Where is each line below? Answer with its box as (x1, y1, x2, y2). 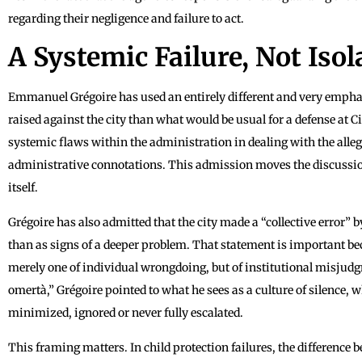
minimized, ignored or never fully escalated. (8, 305, 243, 320)
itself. (8, 179, 38, 195)
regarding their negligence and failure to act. (8, 11, 244, 26)
